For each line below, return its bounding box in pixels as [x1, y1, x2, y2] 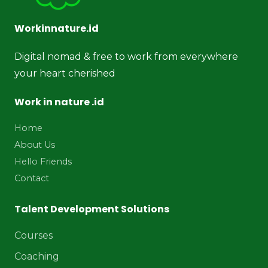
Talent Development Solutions [14, 202, 169, 216]
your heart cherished [14, 67, 115, 79]
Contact [14, 172, 49, 184]
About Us [14, 139, 55, 150]
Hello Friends [14, 156, 72, 167]
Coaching [14, 250, 59, 262]
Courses [14, 229, 53, 241]
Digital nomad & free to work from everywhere [14, 50, 238, 62]
